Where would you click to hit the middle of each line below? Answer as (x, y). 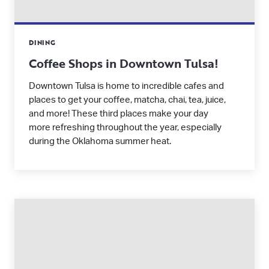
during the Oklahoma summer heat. (100, 141)
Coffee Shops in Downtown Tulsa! (124, 63)
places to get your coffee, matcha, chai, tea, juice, (127, 100)
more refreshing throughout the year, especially (125, 128)
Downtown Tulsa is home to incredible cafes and (126, 86)
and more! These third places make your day (119, 114)
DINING (42, 43)
